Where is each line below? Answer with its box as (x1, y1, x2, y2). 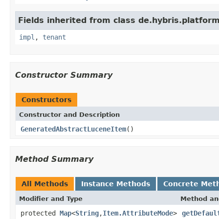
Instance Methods (81, 179, 150, 188)
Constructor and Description (19, 110, 120, 118)
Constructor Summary (15, 70, 112, 80)
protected (21, 209, 60, 217)
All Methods (22, 179, 68, 188)
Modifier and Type (19, 195, 83, 202)
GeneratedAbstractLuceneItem (21, 125, 126, 133)
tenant (43, 33, 66, 41)
